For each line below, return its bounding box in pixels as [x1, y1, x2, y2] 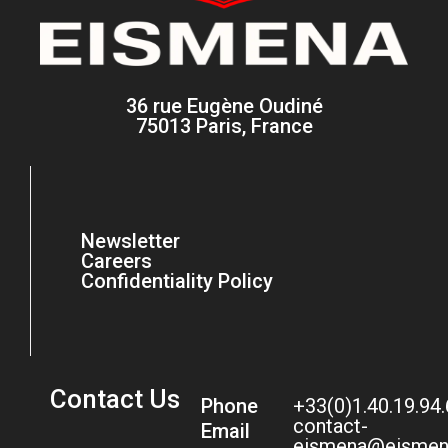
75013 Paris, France [135, 113, 313, 138]
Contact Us [50, 383, 180, 414]
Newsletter [81, 228, 180, 253]
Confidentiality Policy [81, 268, 273, 293]
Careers [81, 248, 152, 273]
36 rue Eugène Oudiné [125, 93, 323, 118]
